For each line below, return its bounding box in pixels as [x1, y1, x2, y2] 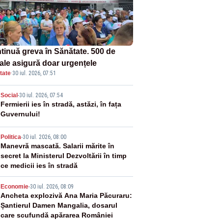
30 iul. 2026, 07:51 [12, 69, 56, 77]
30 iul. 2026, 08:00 [22, 133, 66, 140]
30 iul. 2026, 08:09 [29, 183, 74, 190]
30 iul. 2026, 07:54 [19, 91, 63, 99]
